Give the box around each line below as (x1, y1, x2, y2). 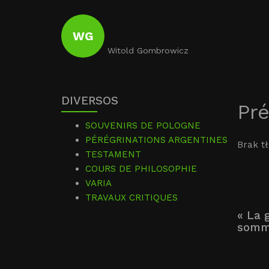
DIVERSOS (61, 94, 118, 107)
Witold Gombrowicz (107, 46, 189, 55)
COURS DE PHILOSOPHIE (85, 163, 197, 174)
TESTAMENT (85, 149, 141, 160)
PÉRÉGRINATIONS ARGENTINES (85, 134, 228, 145)
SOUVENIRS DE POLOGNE (85, 120, 201, 131)
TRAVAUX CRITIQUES (85, 192, 178, 203)
